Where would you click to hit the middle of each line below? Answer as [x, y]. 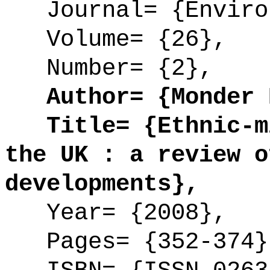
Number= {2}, [109, 68]
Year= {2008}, [116, 213]
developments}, [102, 184]
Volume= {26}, [116, 39]
